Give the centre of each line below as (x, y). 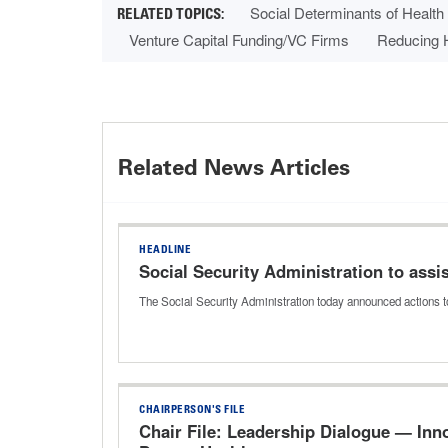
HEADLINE (165, 251)
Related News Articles (234, 168)
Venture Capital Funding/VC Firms (239, 40)
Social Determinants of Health (347, 13)
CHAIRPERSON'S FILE (192, 411)
